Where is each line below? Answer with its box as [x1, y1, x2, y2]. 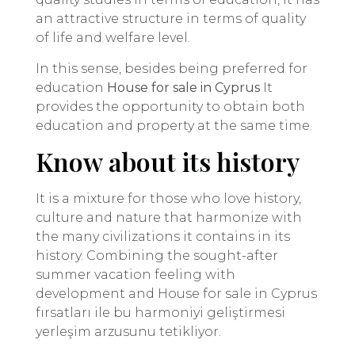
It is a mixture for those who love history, [36, 191, 301, 207]
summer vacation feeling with [36, 267, 235, 283]
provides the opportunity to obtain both [36, 98, 305, 114]
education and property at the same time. [36, 117, 312, 133]
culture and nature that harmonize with [36, 210, 302, 226]
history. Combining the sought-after [36, 248, 278, 264]
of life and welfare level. [36, 30, 190, 46]
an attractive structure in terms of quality [36, 11, 306, 27]
